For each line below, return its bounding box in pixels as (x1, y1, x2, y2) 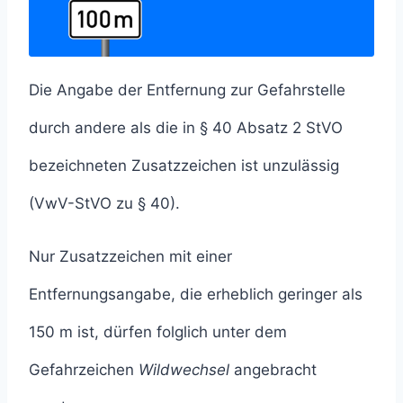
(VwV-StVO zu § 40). (29, 194, 180, 213)
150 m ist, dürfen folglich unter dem (29, 323, 287, 342)
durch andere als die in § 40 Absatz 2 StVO (29, 119, 343, 138)
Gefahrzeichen (29, 361, 139, 380)
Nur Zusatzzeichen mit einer (29, 247, 232, 266)
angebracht (229, 361, 317, 380)
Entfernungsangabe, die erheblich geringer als (29, 285, 363, 304)
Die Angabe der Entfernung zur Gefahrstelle (29, 81, 345, 100)
